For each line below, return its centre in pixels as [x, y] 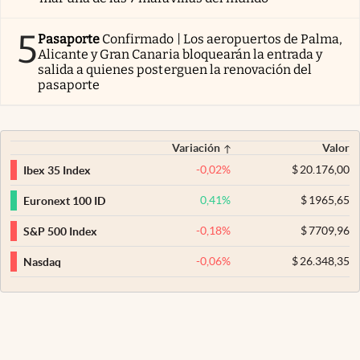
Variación [196, 148]
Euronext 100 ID [64, 200]
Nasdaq [42, 262]
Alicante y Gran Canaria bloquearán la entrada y [180, 55]
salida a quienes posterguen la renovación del [175, 70]
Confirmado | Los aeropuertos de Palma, [223, 39]
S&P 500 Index [60, 231]
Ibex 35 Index [57, 170]
